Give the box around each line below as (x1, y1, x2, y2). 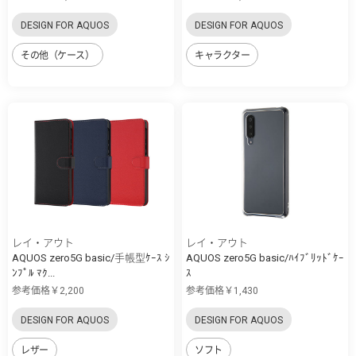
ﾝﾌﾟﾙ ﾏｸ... (12, 266, 55, 279)
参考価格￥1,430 (186, 284, 258, 296)
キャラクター (195, 50, 250, 62)
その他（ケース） (21, 50, 95, 62)
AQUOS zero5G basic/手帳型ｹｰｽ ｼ (12, 251, 170, 264)
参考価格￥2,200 (12, 284, 84, 296)
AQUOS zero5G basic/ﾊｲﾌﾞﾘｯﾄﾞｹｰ (186, 251, 344, 264)
